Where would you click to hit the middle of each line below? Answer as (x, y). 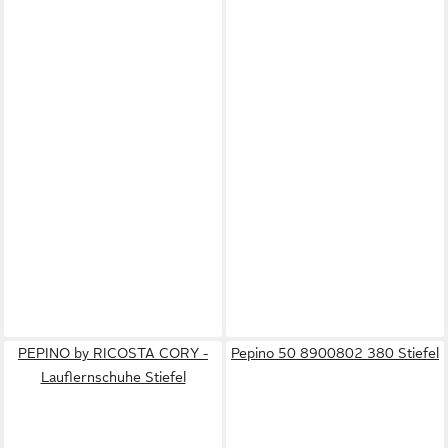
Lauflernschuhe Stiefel (113, 377)
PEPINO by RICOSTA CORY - (113, 353)
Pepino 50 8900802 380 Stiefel (335, 353)
